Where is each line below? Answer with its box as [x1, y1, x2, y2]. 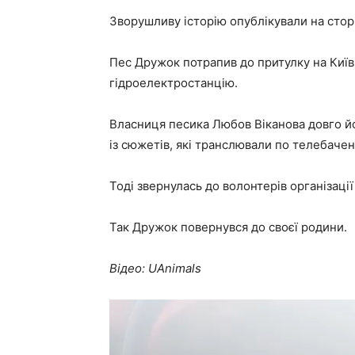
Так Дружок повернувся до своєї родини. [109, 219, 347, 235]
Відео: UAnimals [109, 260, 201, 276]
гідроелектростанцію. [109, 74, 238, 90]
